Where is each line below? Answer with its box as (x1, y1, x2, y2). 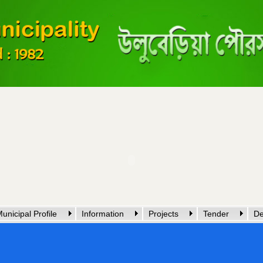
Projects (149, 209, 178, 218)
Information (82, 209, 124, 218)
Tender (203, 209, 229, 218)
